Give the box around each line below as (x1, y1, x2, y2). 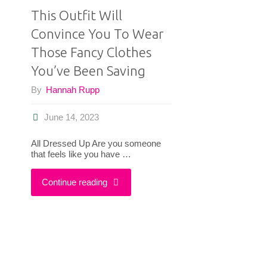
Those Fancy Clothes (30, 44, 151, 60)
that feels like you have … (30, 148, 131, 159)
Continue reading (41, 176, 107, 187)
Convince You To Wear (30, 26, 164, 41)
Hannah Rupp (45, 85, 100, 95)
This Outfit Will (30, 7, 122, 23)
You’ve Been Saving (30, 63, 145, 78)
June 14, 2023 (44, 112, 99, 123)
